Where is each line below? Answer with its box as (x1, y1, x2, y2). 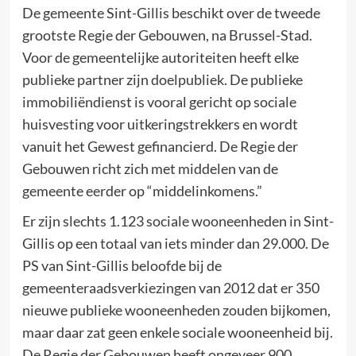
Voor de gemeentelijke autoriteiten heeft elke (21, 48, 299, 66)
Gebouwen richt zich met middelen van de (21, 159, 278, 177)
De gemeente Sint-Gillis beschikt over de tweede (21, 3, 320, 21)
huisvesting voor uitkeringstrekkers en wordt (21, 114, 298, 133)
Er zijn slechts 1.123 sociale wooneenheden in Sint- (21, 211, 334, 230)
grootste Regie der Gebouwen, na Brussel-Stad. (21, 25, 312, 44)
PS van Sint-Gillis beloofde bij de (21, 256, 222, 274)
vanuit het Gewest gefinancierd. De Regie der (21, 137, 298, 155)
